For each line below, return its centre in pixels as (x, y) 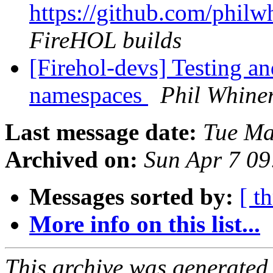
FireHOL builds (105, 40)
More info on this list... (145, 224)
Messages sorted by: (131, 197)
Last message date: (101, 132)
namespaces (89, 95)
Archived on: (71, 160)
